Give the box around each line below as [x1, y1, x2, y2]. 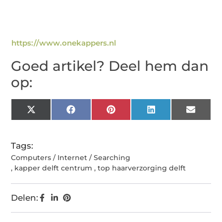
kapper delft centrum [14, 164, 93, 173]
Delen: [11, 193, 39, 203]
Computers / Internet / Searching [11, 153, 131, 163]
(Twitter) [35, 116, 71, 127]
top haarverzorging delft [98, 164, 186, 173]
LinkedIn [155, 108, 192, 118]
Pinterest [114, 108, 153, 118]
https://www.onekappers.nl [11, 38, 116, 48]
